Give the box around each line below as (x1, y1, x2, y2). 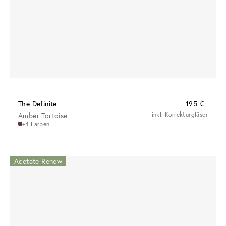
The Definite (18, 98, 57, 108)
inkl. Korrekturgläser (151, 110, 208, 118)
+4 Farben (22, 120, 50, 128)
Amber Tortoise (18, 110, 68, 120)
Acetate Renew (14, 156, 63, 166)
